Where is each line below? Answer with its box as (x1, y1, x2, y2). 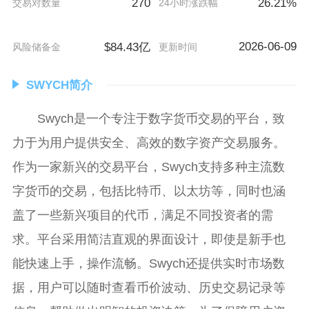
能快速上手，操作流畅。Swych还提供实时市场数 (12, 256, 285, 270)
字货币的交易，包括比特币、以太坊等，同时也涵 (12, 183, 286, 198)
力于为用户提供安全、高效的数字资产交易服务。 (12, 135, 286, 150)
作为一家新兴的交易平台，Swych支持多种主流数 (12, 159, 285, 174)
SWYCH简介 (26, 78, 92, 92)
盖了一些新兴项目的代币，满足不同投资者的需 (12, 208, 273, 222)
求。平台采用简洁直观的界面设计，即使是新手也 (12, 232, 286, 246)
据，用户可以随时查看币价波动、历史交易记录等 (12, 280, 286, 295)
